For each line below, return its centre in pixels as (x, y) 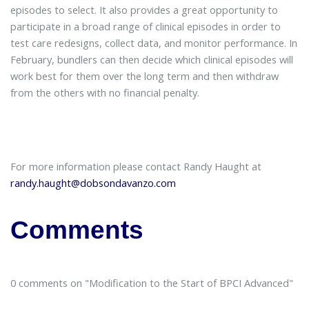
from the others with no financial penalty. (113, 93)
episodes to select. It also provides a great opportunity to (144, 10)
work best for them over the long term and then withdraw (144, 76)
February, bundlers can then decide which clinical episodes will (151, 60)
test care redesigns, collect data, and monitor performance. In (153, 43)
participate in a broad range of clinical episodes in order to (145, 27)
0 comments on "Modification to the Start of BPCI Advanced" (151, 282)
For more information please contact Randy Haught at (136, 166)
